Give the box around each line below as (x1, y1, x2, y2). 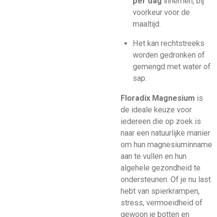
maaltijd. (132, 19, 161, 29)
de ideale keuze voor (121, 105, 192, 114)
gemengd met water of (132, 62, 211, 72)
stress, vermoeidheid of (121, 198, 202, 207)
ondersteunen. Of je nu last (121, 174, 211, 184)
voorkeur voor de (132, 8, 190, 17)
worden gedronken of (132, 50, 205, 60)
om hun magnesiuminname (121, 139, 212, 149)
